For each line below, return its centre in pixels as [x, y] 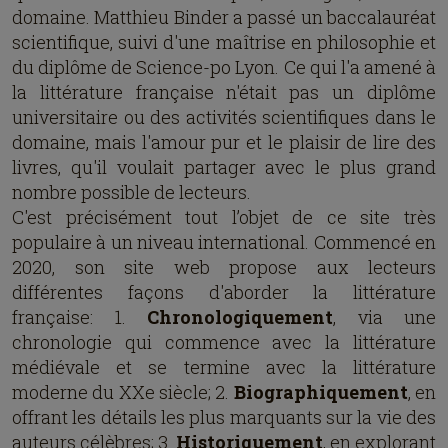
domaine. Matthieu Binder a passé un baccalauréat [224, 17]
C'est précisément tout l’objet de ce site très [224, 217]
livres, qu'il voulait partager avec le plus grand [224, 167]
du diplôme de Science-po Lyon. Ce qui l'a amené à [224, 67]
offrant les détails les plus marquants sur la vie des [224, 417]
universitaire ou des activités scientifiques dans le [224, 117]
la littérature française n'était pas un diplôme [224, 92]
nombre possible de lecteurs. [131, 192]
